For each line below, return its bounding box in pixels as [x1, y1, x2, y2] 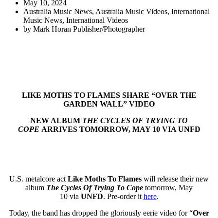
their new [180, 174, 209, 183]
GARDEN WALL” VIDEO [63, 99, 155, 108]
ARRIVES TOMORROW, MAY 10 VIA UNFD [41, 125, 200, 133]
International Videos [66, 16, 128, 24]
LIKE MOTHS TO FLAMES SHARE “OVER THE [21, 91, 197, 99]
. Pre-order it [103, 192, 144, 200]
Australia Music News [23, 7, 92, 16]
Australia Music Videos [95, 7, 167, 16]
